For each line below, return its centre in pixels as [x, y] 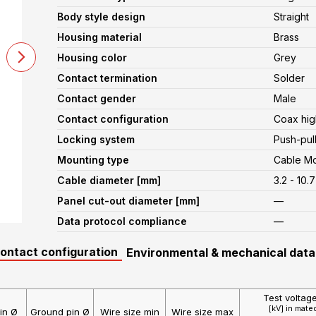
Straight [292, 17]
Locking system [96, 139]
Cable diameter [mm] [109, 180]
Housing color [92, 57]
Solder [290, 78]
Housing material [99, 37]
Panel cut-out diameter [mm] [128, 201]
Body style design [101, 17]
